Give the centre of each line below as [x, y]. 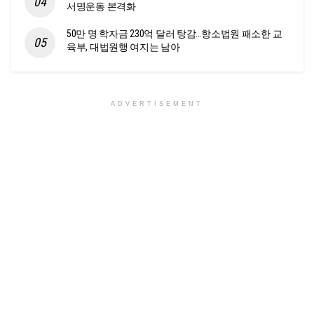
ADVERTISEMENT [157, 104]
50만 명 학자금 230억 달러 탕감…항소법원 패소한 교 [175, 34]
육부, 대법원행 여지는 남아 [123, 47]
